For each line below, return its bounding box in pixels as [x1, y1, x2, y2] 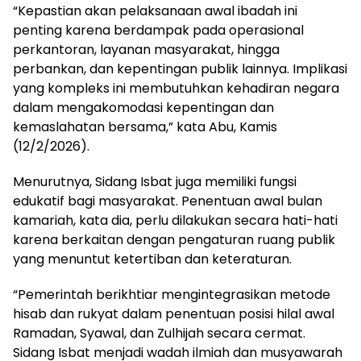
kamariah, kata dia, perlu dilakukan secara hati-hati [13, 211, 338, 230]
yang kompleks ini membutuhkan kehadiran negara [13, 79, 339, 98]
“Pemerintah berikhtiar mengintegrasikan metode [13, 285, 330, 305]
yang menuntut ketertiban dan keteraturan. [13, 250, 292, 269]
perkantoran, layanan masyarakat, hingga [13, 40, 280, 60]
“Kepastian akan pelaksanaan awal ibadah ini [13, 2, 297, 21]
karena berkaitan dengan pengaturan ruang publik [13, 230, 335, 250]
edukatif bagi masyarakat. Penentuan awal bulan [13, 192, 322, 211]
